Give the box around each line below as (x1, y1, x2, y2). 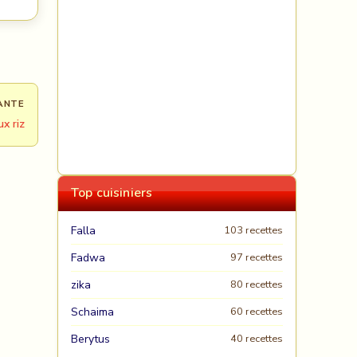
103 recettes (224, 223, 283, 237)
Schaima (71, 304, 114, 320)
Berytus (71, 331, 110, 347)
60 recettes (230, 304, 283, 319)
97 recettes (230, 250, 283, 265)
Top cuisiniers (71, 184, 153, 202)
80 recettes (230, 277, 283, 292)
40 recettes (230, 331, 283, 346)
